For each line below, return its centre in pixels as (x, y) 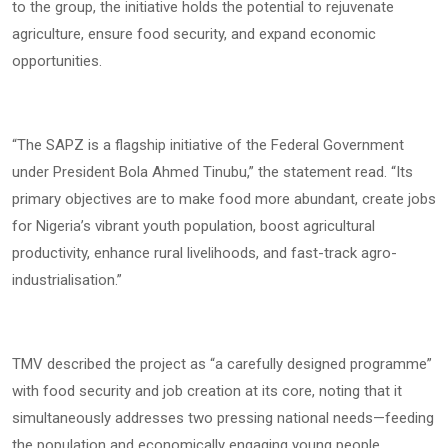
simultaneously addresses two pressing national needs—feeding (223, 417)
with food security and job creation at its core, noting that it (207, 390)
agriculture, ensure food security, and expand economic (194, 33)
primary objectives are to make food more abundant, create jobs (224, 198)
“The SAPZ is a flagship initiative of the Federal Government (208, 144)
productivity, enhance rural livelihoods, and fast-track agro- (204, 252)
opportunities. (57, 60)
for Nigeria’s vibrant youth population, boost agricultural (193, 225)
